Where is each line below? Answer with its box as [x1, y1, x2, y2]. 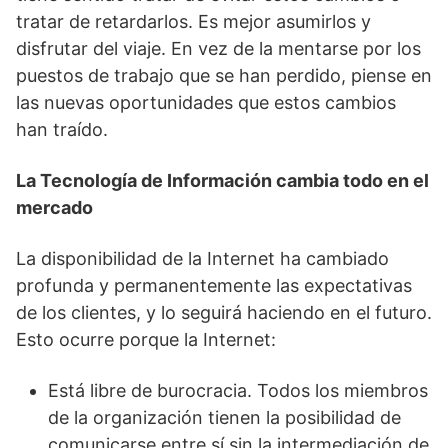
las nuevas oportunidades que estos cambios [16, 92, 396, 113]
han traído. [16, 119, 108, 140]
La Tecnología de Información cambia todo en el [16, 170, 429, 191]
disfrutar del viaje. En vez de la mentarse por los [16, 38, 421, 59]
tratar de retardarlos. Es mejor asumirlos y [16, 11, 371, 32]
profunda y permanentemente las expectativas [16, 275, 412, 296]
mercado [16, 197, 93, 218]
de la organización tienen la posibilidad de [48, 407, 401, 428]
